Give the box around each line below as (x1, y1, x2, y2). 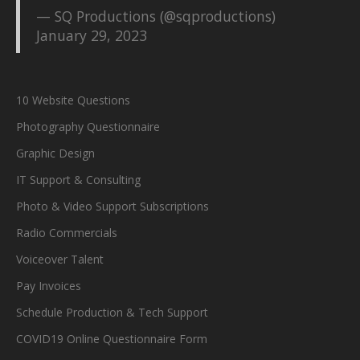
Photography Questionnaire (16, 119, 160, 135)
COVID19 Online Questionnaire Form (16, 331, 207, 347)
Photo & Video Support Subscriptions (16, 198, 209, 215)
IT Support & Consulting (16, 172, 141, 188)
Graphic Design (16, 145, 95, 162)
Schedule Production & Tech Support (16, 305, 208, 321)
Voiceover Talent (16, 252, 104, 268)
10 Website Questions (16, 92, 130, 108)
